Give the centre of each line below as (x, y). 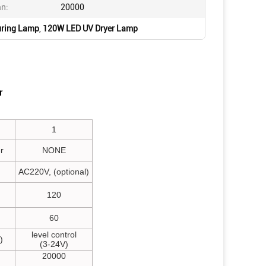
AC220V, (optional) (54, 172)
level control (54, 235)
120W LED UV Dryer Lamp (90, 28)
